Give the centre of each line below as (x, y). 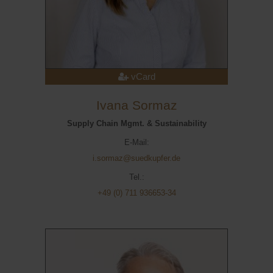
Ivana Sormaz (136, 105)
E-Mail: (136, 142)
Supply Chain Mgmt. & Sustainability (136, 123)
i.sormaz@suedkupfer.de (136, 158)
